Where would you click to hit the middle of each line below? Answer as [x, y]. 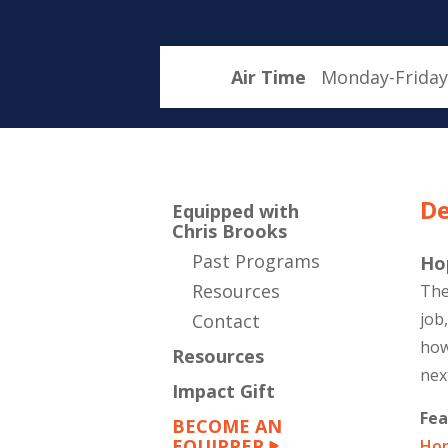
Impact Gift [223, 391]
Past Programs [256, 261]
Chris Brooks [229, 231]
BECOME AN [227, 426]
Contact [226, 321]
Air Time [268, 77]
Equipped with [235, 211]
